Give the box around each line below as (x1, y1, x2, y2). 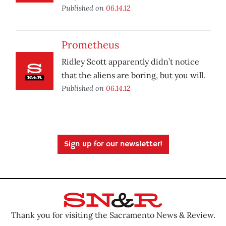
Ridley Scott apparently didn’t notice (62, 56, 199, 67)
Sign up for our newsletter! (64, 139, 162, 150)
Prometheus (62, 38, 119, 51)
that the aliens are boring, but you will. (62, 70, 205, 81)
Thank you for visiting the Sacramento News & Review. (11, 209, 215, 220)
